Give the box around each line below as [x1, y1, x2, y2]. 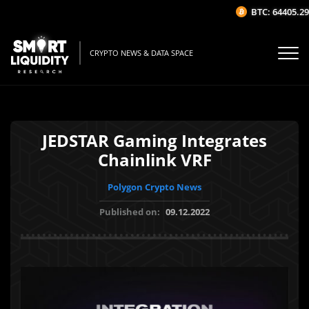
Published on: [99, 206, 162, 218]
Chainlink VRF [97, 148, 212, 171]
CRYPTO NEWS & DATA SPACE [90, 48, 193, 59]
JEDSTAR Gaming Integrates [42, 129, 267, 152]
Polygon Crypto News [108, 181, 201, 193]
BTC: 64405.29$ [241, 6, 305, 18]
